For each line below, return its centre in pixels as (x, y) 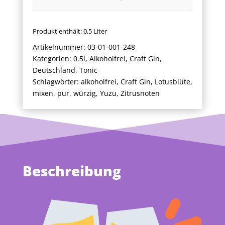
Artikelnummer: (60, 47)
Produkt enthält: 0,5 (63, 32)
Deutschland (54, 70)
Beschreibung (72, 171)
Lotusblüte (172, 82)
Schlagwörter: (57, 82)
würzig (84, 93)
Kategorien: (53, 59)
